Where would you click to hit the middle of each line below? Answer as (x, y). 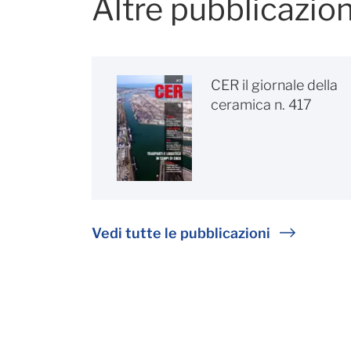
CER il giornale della (274, 85)
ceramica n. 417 (261, 104)
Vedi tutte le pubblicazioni (181, 233)
